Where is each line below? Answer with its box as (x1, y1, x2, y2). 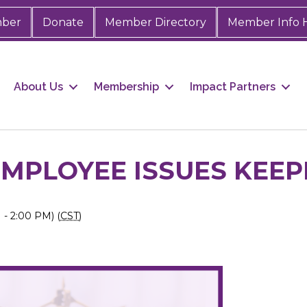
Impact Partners (190, 80, 276, 94)
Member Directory (104, 16, 206, 29)
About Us (14, 80, 64, 94)
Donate (42, 16, 84, 29)
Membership (94, 80, 160, 94)
